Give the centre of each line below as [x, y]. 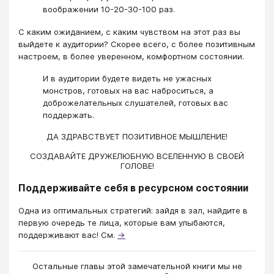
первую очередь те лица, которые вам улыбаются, [122, 222]
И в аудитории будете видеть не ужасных [127, 79]
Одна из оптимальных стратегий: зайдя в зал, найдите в [133, 210]
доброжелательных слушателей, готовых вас [135, 103]
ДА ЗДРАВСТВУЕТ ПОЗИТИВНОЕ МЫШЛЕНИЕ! [137, 136]
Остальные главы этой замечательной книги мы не [137, 266]
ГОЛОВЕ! [137, 165]
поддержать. [68, 115]
